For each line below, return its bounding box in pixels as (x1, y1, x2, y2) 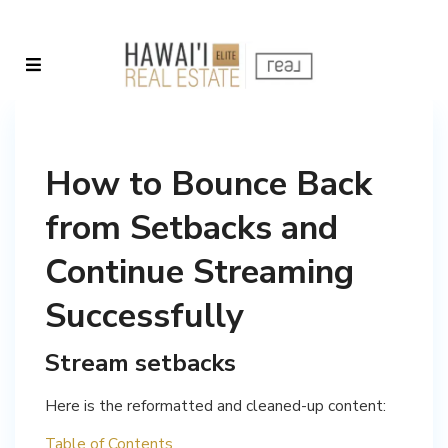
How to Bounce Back (45, 161, 372, 207)
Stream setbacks (45, 347, 236, 379)
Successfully (45, 293, 244, 339)
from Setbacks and (45, 205, 338, 251)
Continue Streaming (45, 249, 354, 295)
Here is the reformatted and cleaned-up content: (45, 395, 386, 416)
